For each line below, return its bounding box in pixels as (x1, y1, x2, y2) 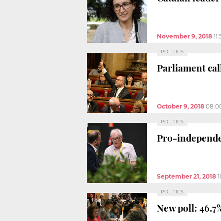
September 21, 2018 (157, 172, 216, 180)
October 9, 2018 (157, 102, 204, 110)
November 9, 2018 (157, 32, 212, 40)
